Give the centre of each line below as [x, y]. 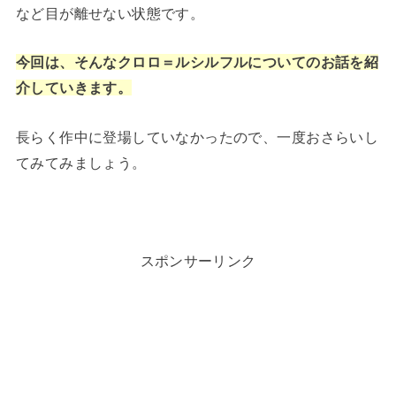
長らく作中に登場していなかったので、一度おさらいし [197, 137]
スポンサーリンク [198, 261]
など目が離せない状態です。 [110, 13]
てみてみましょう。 [81, 162]
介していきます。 [74, 88]
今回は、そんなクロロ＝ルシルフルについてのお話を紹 [197, 62]
